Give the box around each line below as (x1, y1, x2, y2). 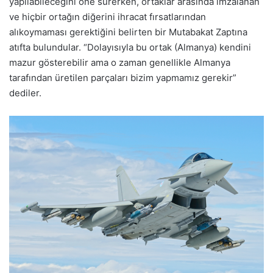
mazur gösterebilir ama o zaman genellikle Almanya (9, 57, 230, 69)
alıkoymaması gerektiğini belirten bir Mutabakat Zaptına (9, 26, 247, 38)
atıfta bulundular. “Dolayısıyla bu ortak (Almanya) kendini (9, 41, 251, 54)
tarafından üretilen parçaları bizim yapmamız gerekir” (9, 72, 236, 84)
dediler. (9, 87, 41, 99)
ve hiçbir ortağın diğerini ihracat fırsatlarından (9, 11, 206, 23)
